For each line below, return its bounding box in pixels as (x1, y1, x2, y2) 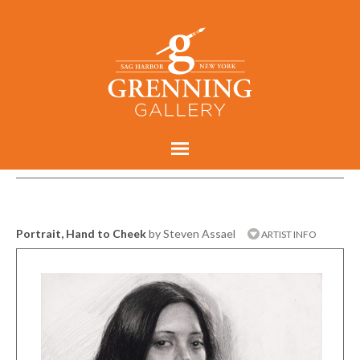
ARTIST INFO (260, 227, 317, 240)
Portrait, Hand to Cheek (16, 226, 146, 240)
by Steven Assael (149, 226, 235, 240)
